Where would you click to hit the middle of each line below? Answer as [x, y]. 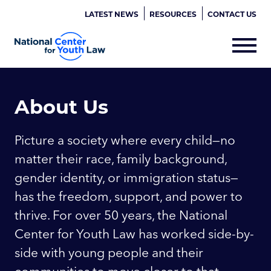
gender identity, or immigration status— [126, 177]
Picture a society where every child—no [125, 139]
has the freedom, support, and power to [129, 196]
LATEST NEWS [112, 14]
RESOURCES [173, 14]
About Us [61, 106]
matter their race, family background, [121, 158]
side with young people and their [109, 252]
